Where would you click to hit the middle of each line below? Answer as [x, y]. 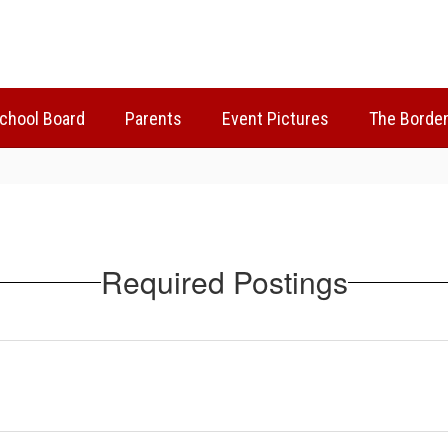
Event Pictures [275, 118]
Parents [153, 118]
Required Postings [224, 281]
